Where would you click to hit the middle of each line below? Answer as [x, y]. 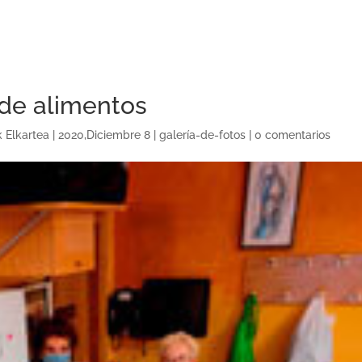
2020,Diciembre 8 [105, 135]
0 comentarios [293, 135]
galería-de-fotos [203, 135]
